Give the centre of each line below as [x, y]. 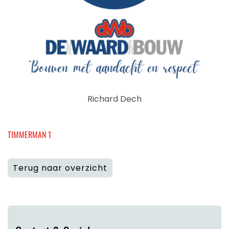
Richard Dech [114, 99]
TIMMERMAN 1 [29, 134]
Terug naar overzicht [60, 168]
